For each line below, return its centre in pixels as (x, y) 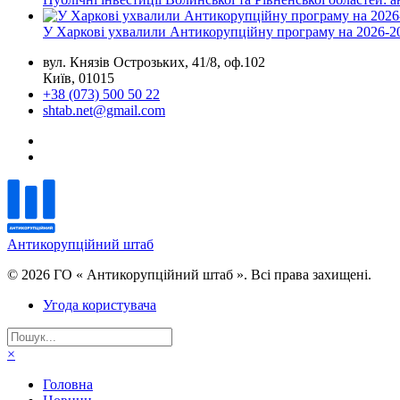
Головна (68, 384)
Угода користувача (100, 304)
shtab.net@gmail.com (104, 110)
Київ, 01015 (79, 78)
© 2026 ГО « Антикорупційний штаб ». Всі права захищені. (189, 274)
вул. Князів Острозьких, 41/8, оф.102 (154, 62)
